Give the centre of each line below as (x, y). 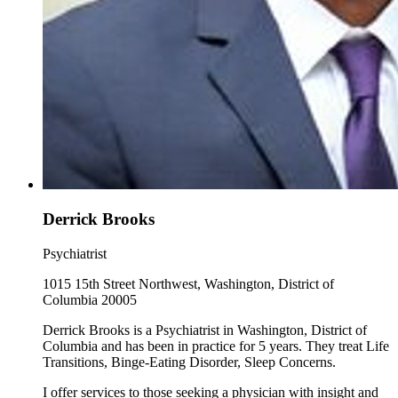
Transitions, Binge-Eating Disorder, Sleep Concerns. (189, 362)
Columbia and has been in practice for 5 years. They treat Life (216, 346)
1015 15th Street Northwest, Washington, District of (188, 283)
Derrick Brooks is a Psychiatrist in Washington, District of (205, 330)
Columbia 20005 (90, 299)
